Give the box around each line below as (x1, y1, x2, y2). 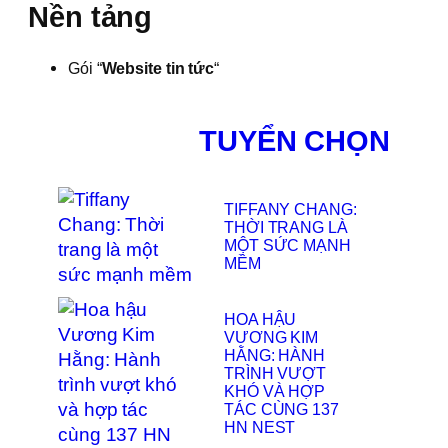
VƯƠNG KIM (224, 328, 319, 347)
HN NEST (224, 418, 296, 437)
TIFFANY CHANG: (224, 200, 357, 219)
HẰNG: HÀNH (224, 346, 326, 365)
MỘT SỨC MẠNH (224, 236, 351, 255)
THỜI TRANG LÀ (224, 218, 348, 237)
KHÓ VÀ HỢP (224, 382, 326, 401)
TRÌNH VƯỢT (224, 364, 327, 383)
